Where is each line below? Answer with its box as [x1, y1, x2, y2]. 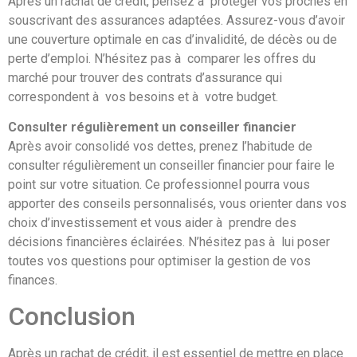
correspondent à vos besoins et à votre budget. [8, 88, 278, 104]
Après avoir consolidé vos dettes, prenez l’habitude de [8, 138, 312, 154]
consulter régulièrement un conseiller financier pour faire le [8, 157, 335, 173]
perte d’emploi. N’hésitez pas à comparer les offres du [8, 50, 316, 66]
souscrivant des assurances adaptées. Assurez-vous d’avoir [8, 12, 345, 28]
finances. [8, 272, 57, 288]
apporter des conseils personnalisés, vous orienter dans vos [8, 195, 347, 211]
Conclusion [8, 301, 135, 332]
